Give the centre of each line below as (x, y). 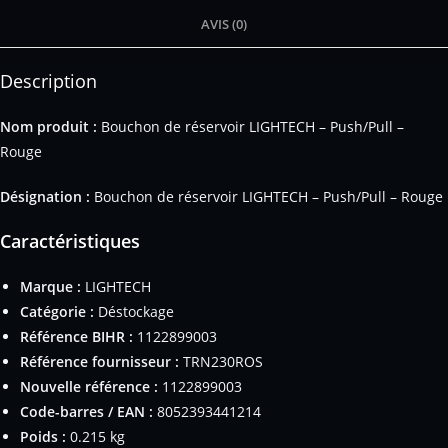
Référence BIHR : (76, 336)
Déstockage (134, 311)
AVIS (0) (224, 24)
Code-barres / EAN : (86, 411)
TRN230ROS (221, 361)
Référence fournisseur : (99, 361)
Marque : (50, 286)
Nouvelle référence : (89, 386)
